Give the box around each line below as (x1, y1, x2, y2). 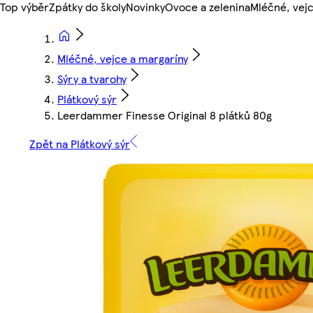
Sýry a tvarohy (57, 71, 126, 87)
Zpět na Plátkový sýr (29, 136, 130, 152)
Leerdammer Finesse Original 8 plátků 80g (57, 107, 272, 124)
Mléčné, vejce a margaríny (57, 50, 188, 67)
